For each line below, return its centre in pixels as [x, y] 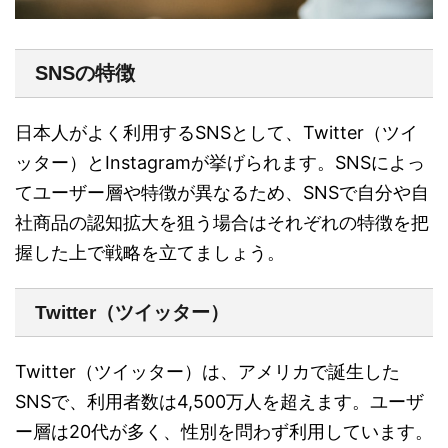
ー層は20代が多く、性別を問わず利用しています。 [224, 432]
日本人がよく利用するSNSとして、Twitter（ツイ [216, 133]
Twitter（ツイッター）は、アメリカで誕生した [207, 372]
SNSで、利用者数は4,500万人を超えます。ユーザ [219, 402]
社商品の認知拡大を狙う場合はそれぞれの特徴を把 [222, 223]
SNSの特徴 [85, 73]
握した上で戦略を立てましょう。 [150, 253]
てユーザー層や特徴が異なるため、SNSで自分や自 [222, 193]
